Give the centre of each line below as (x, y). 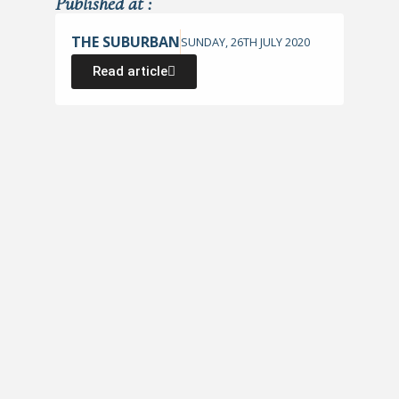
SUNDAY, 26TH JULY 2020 (246, 42)
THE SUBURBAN (126, 41)
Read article (130, 72)
